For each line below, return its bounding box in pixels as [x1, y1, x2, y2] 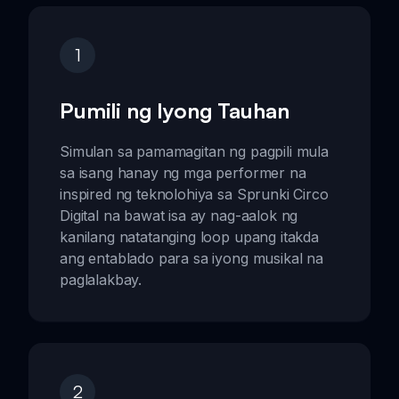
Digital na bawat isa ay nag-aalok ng [60, 207, 298, 225]
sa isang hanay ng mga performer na [60, 164, 306, 183]
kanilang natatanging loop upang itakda [60, 228, 319, 247]
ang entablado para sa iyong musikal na [60, 249, 323, 268]
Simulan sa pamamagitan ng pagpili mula [60, 142, 329, 161]
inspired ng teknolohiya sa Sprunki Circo [60, 185, 329, 204]
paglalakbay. [60, 271, 142, 289]
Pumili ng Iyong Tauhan [60, 97, 289, 125]
